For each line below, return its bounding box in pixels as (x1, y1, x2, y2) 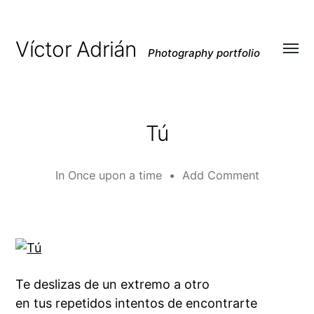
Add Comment (182, 168, 259, 182)
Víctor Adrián (15, 36, 137, 62)
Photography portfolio (147, 46, 260, 60)
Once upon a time (67, 168, 162, 182)
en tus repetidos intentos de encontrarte (15, 296, 258, 310)
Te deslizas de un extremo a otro (15, 277, 210, 292)
